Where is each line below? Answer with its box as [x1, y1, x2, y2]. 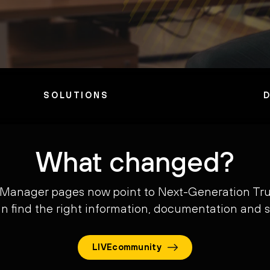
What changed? [36, 145, 234, 178]
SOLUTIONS [43, 89, 109, 100]
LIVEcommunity [92, 242, 162, 253]
